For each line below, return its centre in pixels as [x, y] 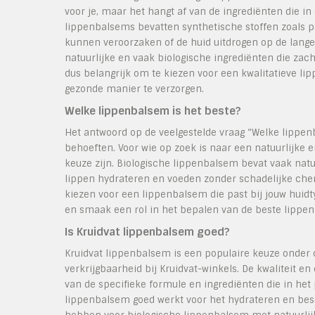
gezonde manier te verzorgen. [134, 89]
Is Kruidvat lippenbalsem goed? [147, 232]
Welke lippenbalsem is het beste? [153, 111]
